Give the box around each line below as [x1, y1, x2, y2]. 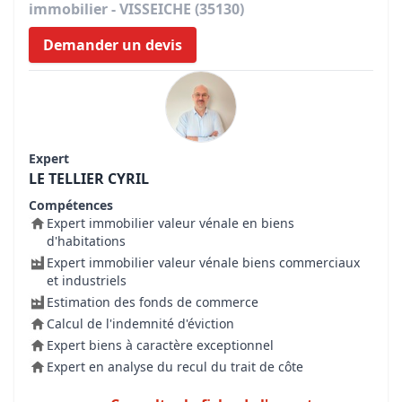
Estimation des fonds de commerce [47, 293, 258, 310]
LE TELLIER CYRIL [29, 169, 149, 188]
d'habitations [47, 232, 126, 249]
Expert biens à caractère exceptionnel [47, 336, 274, 354]
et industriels [47, 272, 127, 289]
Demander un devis [43, 35, 182, 55]
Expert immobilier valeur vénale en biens [47, 214, 294, 232]
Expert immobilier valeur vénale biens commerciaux [47, 254, 360, 271]
